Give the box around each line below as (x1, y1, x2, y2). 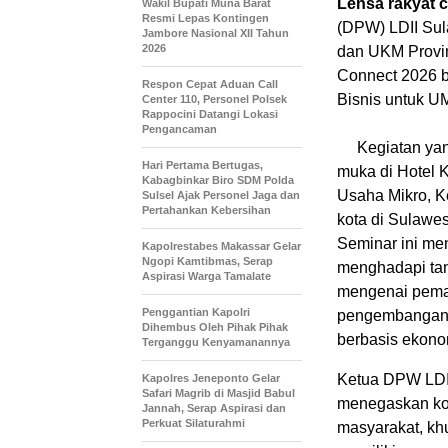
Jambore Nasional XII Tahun (142, 27, 289, 40)
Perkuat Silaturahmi (142, 417, 245, 430)
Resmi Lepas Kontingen (142, 12, 269, 25)
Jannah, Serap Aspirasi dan (142, 402, 286, 415)
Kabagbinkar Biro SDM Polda (142, 174, 294, 187)
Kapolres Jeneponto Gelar (142, 372, 280, 385)
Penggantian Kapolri (142, 306, 250, 319)
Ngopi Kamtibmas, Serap (142, 255, 273, 268)
